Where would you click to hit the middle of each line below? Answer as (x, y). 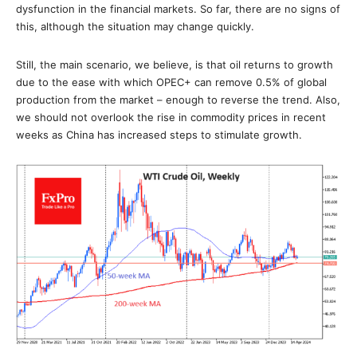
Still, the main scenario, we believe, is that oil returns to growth (175, 64)
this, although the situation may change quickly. (135, 26)
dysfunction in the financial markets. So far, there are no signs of (178, 8)
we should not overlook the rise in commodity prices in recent (171, 117)
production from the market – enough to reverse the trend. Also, (178, 99)
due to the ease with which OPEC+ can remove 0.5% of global (171, 82)
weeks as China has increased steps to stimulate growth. (159, 134)
